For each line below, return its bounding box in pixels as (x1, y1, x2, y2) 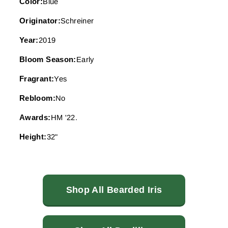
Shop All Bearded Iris (66, 185, 162, 195)
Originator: (19, 17, 61, 25)
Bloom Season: (19, 55, 76, 64)
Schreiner (61, 17, 94, 25)
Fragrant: (19, 75, 54, 83)
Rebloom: (19, 94, 55, 103)
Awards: (19, 113, 51, 122)
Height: (19, 133, 47, 141)
